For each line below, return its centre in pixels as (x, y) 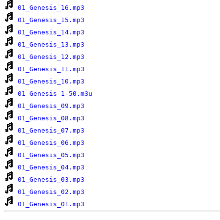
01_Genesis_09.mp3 (51, 106)
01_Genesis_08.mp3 (51, 118)
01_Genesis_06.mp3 (51, 142)
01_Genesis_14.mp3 (51, 32)
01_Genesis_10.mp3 (51, 81)
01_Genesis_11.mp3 (51, 69)
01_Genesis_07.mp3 (51, 130)
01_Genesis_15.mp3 (51, 20)
